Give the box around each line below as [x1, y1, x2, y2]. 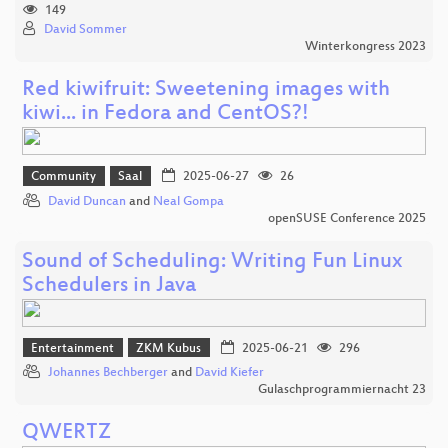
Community [31, 170, 97, 185]
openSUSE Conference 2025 [268, 211, 426, 226]
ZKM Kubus [136, 342, 202, 357]
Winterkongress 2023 [305, 40, 426, 55]
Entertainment [31, 342, 115, 357]
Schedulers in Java [22, 273, 196, 299]
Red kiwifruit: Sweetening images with [22, 78, 390, 104]
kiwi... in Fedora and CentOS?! [22, 102, 309, 128]
